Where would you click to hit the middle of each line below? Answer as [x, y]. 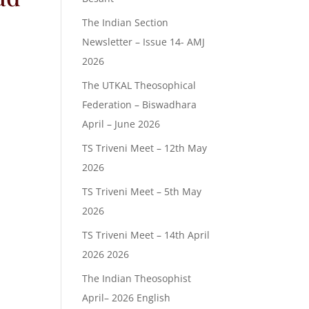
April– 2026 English [127, 298]
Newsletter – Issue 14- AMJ [144, 42]
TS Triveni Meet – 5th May [142, 192]
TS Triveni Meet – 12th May [145, 148]
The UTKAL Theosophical [139, 86]
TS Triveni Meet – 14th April [146, 235]
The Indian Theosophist [137, 279]
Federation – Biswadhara [140, 105]
